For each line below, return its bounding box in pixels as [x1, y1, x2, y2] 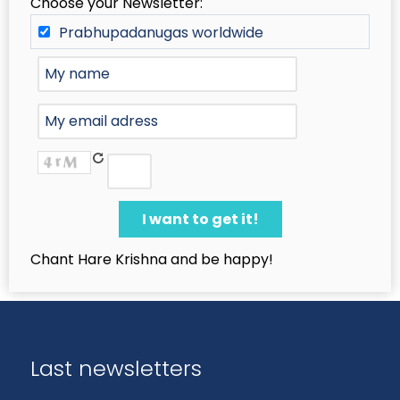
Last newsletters [30, 354, 202, 384]
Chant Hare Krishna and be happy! [30, 249, 273, 271]
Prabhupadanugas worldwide [59, 22, 263, 44]
